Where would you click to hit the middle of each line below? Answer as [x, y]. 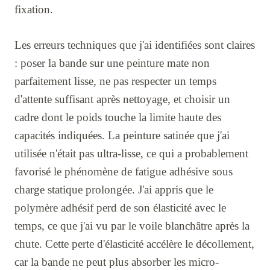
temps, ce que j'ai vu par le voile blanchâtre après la [132, 225]
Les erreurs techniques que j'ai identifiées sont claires [135, 45]
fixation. [34, 9]
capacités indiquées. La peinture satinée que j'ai [122, 135]
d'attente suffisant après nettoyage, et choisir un [122, 99]
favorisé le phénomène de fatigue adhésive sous [124, 171]
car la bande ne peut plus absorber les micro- [117, 262]
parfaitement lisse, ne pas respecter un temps [115, 81]
